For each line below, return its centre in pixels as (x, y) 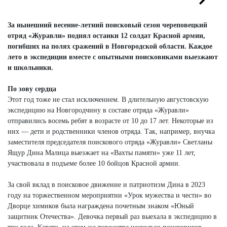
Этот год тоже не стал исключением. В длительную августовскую (108, 99)
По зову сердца (32, 89)
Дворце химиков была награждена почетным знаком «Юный (101, 206)
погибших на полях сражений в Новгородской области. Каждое (110, 46)
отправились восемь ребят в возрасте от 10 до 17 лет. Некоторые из (110, 121)
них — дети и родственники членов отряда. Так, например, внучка (111, 131)
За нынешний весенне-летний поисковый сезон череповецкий (107, 25)
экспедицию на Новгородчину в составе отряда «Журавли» (98, 110)
